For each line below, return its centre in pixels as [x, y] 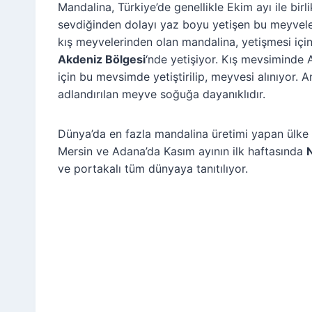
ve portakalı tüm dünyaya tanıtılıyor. [153, 168]
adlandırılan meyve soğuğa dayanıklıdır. [162, 94]
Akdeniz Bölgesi [102, 59]
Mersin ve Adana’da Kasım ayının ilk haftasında [182, 151]
